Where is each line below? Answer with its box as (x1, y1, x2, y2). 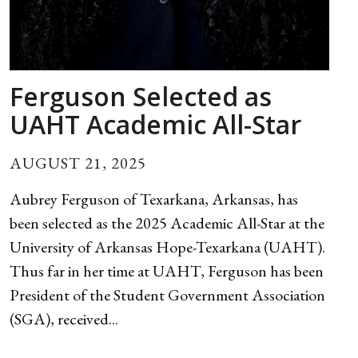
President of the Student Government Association (10, 284, 325, 306)
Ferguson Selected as (10, 79, 272, 114)
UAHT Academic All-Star (10, 107, 301, 142)
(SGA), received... (10, 308, 118, 330)
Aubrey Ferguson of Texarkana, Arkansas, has (10, 189, 298, 210)
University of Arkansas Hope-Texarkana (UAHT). (10, 237, 325, 258)
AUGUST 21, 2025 (10, 153, 146, 174)
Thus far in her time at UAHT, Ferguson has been (10, 261, 324, 282)
